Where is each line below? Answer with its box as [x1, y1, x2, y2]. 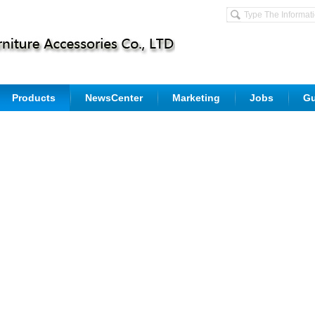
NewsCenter [85, 92, 143, 103]
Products [12, 92, 56, 103]
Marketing [172, 92, 220, 103]
